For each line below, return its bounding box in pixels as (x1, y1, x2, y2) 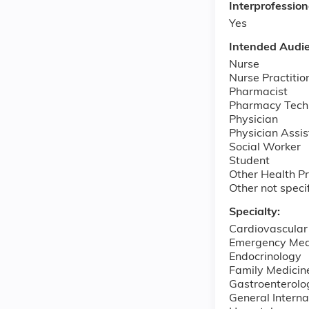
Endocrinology (229, 251, 301, 263)
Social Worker (229, 141, 301, 153)
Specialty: (229, 206, 283, 218)
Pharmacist (229, 86, 288, 98)
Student (229, 155, 270, 167)
